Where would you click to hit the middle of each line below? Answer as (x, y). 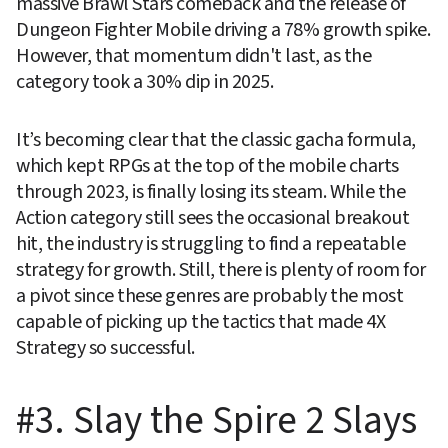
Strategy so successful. (105, 348)
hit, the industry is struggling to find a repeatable (210, 244)
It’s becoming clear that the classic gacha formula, (216, 140)
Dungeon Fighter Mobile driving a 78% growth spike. (223, 30)
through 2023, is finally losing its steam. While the (210, 192)
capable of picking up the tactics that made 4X (200, 322)
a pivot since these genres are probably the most (209, 296)
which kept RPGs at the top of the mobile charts (207, 166)
